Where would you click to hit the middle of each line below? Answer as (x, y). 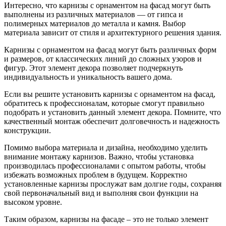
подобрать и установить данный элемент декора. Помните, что (112, 112)
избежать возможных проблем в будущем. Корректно (96, 175)
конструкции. (27, 130)
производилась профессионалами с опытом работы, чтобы (105, 165)
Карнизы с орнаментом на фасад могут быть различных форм (110, 49)
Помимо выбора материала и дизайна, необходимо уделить (106, 147)
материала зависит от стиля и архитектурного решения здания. (113, 32)
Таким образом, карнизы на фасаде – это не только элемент (106, 219)
